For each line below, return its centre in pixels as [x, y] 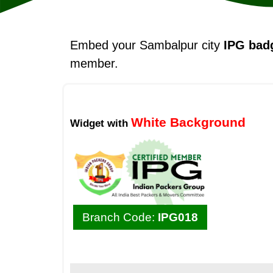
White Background [188, 122]
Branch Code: [120, 217]
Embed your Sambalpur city [147, 45]
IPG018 [178, 217]
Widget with [101, 123]
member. [94, 63]
